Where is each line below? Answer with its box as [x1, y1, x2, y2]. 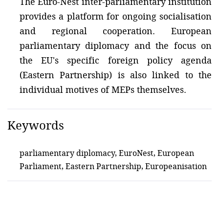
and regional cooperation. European [20, 25, 212, 37]
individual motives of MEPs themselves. [20, 84, 186, 95]
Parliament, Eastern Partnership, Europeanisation [20, 161, 207, 172]
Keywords [7, 117, 64, 133]
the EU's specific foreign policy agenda [20, 54, 212, 66]
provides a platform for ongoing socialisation [20, 10, 212, 22]
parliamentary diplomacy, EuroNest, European [20, 148, 194, 158]
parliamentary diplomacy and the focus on [20, 40, 212, 51]
